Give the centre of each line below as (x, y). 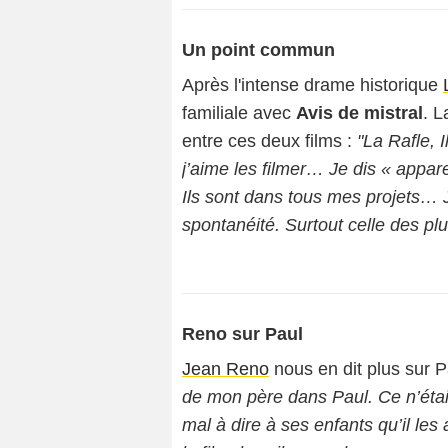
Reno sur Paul (242, 334)
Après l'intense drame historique (312, 85)
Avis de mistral (359, 113)
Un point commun (258, 50)
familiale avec (239, 113)
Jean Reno (225, 369)
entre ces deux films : (269, 141)
